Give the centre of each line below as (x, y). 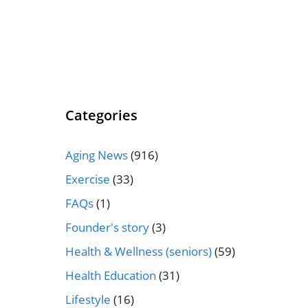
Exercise (87, 179)
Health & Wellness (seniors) (138, 251)
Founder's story (107, 227)
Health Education (110, 275)
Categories (101, 115)
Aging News (96, 155)
